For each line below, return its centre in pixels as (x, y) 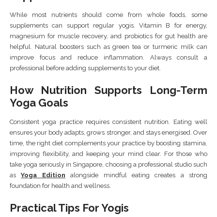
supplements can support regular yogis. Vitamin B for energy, (108, 25)
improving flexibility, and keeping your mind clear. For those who (108, 154)
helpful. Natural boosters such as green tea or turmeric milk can (108, 46)
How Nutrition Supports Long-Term (108, 90)
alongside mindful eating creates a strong (136, 175)
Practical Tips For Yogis (69, 208)
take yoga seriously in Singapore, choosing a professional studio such (108, 164)
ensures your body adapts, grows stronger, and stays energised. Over (108, 132)
